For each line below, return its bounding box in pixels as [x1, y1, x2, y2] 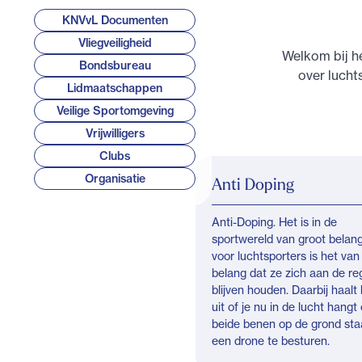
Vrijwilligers [85, 126, 145, 141]
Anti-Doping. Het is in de [212, 215, 337, 229]
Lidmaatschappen [67, 81, 162, 95]
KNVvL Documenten [61, 13, 168, 27]
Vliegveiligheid [78, 36, 152, 50]
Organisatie [84, 171, 145, 186]
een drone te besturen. [212, 334, 330, 347]
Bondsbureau [78, 58, 151, 73]
